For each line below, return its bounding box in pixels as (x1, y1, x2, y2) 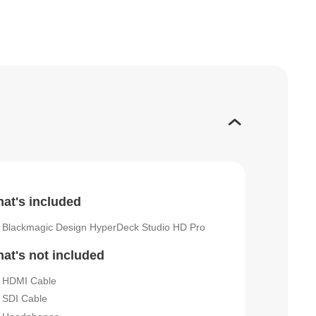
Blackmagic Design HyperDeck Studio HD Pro (2, 221, 205, 233)
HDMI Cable (2, 274, 56, 286)
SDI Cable (2, 293, 47, 305)
